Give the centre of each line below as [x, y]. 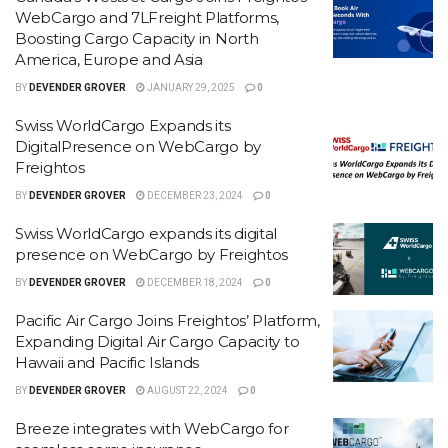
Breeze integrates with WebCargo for [152, 428]
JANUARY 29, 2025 [190, 87]
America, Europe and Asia [111, 59]
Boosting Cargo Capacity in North [137, 38]
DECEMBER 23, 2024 [194, 195]
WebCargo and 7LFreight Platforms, [147, 17]
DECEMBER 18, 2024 [194, 282]
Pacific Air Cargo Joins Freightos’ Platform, [167, 320]
